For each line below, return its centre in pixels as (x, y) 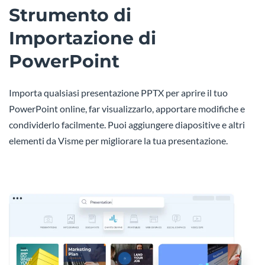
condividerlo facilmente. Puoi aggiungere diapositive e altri (127, 125)
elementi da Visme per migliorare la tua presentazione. (118, 141)
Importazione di (83, 38)
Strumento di (70, 15)
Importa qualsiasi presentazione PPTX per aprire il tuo (118, 93)
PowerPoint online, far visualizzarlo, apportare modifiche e (127, 109)
